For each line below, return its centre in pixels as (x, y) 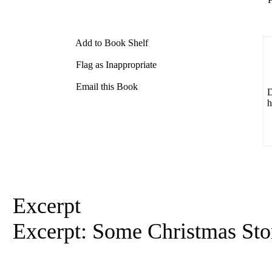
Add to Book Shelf (111, 43)
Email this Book (106, 87)
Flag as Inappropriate (115, 65)
